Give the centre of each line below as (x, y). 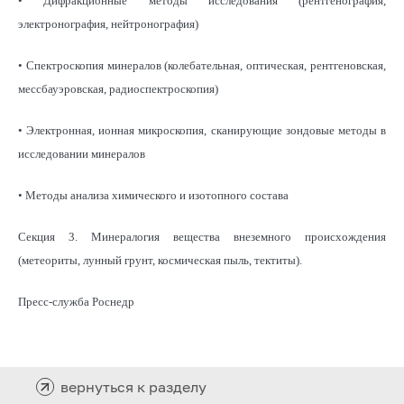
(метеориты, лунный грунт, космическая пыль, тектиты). (160, 260)
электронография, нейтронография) (108, 23)
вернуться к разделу (133, 386)
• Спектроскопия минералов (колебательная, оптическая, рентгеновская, (202, 65)
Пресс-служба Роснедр (76, 301)
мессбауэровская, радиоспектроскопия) (118, 88)
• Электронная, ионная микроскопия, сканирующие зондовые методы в (202, 130)
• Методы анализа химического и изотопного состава (153, 195)
